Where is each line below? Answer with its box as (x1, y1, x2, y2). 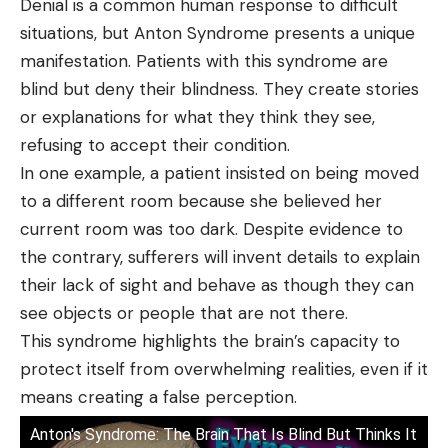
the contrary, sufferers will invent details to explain (20, 245, 420, 268)
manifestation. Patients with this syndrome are (20, 49, 388, 72)
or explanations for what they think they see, (20, 105, 375, 128)
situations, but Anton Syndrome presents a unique (20, 21, 415, 44)
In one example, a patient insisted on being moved (20, 161, 419, 184)
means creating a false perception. (20, 385, 297, 408)
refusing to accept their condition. (20, 133, 290, 156)
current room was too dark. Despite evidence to (20, 217, 403, 240)
